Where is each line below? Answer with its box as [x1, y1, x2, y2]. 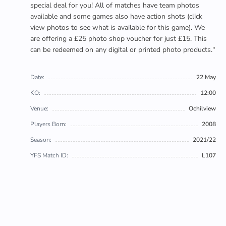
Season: [30, 136, 51, 144]
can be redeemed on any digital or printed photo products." [30, 45, 215, 54]
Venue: [30, 104, 48, 112]
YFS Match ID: [30, 151, 68, 159]
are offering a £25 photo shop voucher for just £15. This [30, 34, 207, 43]
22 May [196, 73, 216, 81]
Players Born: [30, 120, 67, 128]
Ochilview [189, 104, 216, 112]
